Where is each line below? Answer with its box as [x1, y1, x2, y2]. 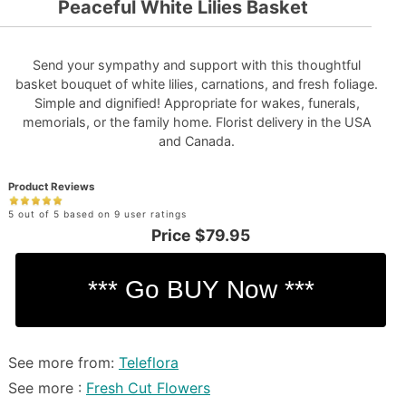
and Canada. [159, 133, 236, 149]
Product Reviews [7, 180, 94, 193]
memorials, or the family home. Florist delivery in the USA [22, 114, 372, 130]
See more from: [7, 353, 119, 372]
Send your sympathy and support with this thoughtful [33, 57, 362, 72]
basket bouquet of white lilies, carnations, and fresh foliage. [15, 76, 379, 92]
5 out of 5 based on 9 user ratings [7, 208, 187, 219]
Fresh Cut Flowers [85, 378, 210, 397]
